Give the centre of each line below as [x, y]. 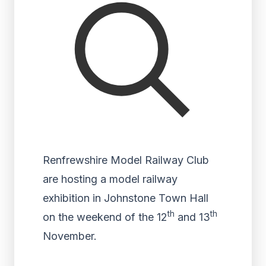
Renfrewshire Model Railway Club [126, 160]
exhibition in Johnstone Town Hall [126, 198]
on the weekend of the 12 [105, 217]
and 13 [192, 217]
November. [70, 236]
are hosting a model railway [110, 179]
